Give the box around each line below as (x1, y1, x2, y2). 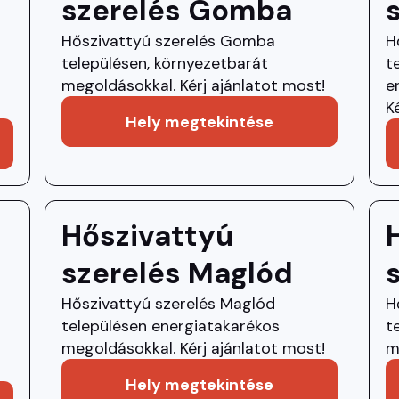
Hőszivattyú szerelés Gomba (61, 30, 275, 52)
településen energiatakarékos (61, 314, 280, 336)
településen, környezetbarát (61, 53, 268, 74)
